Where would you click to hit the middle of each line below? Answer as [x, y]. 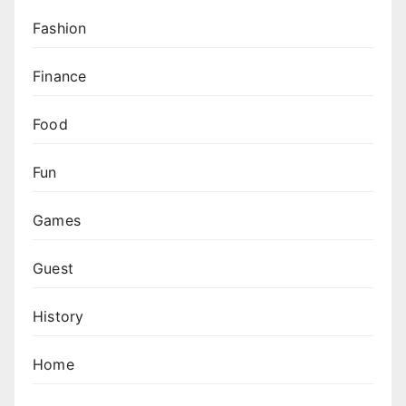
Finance [60, 77]
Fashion [60, 29]
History [58, 317]
